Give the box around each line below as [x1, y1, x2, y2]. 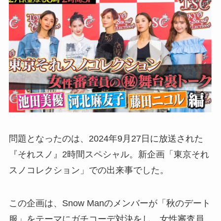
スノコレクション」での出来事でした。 [8, 165, 169, 175]
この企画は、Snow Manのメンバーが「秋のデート [8, 198, 211, 209]
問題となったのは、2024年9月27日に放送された [8, 133, 203, 144]
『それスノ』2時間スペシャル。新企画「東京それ [8, 149, 209, 159]
